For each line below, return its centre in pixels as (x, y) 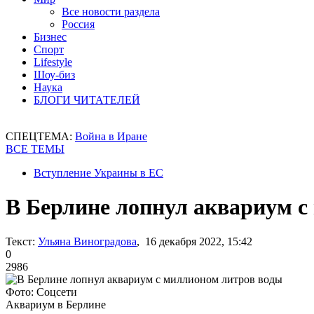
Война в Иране (111, 136)
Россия (78, 24)
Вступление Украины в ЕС (98, 173)
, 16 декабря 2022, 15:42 (194, 241)
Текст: (20, 241)
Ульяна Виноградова (87, 241)
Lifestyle (53, 62)
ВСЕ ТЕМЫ (35, 149)
